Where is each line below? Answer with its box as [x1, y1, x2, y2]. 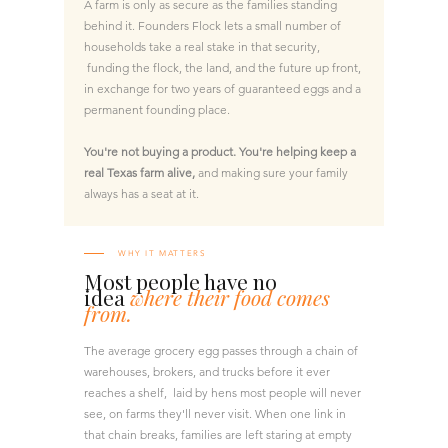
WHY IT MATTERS [118, 248, 206, 258]
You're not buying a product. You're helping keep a [84, 143, 356, 159]
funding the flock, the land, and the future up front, [84, 59, 361, 75]
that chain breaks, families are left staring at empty [84, 426, 352, 442]
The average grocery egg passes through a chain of [84, 342, 358, 358]
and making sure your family [195, 164, 348, 180]
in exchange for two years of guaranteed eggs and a [84, 80, 361, 96]
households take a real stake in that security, [84, 38, 320, 54]
